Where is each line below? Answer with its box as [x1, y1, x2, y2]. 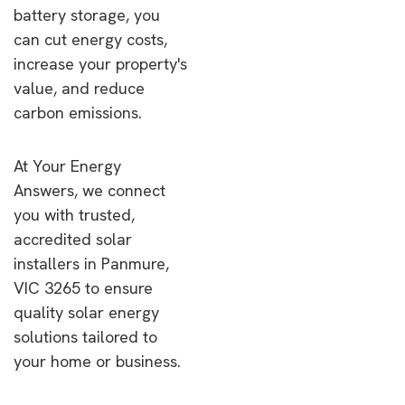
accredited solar [14, 229, 132, 250]
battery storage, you [14, 5, 160, 25]
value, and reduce [14, 78, 145, 99]
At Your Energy [14, 155, 121, 176]
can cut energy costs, [14, 29, 167, 50]
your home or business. [14, 351, 181, 372]
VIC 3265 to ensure [14, 278, 153, 298]
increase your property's [14, 53, 187, 74]
